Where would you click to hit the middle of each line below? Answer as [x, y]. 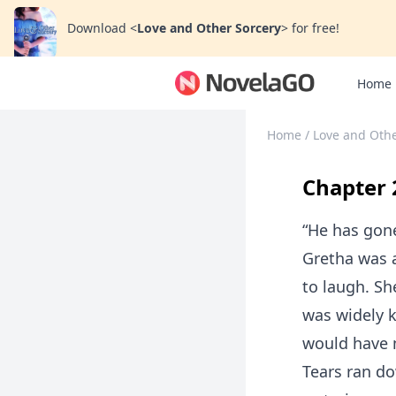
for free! [316, 28]
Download [97, 28]
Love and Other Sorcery [209, 28]
